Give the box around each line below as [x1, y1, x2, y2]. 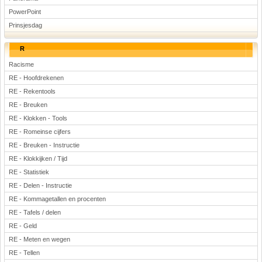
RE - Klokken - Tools [9, 115, 67, 122]
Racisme [9, 61, 34, 68]
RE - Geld [9, 222, 37, 229]
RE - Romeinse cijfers [9, 128, 71, 135]
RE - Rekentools [9, 88, 56, 95]
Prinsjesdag [9, 22, 42, 29]
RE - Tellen [9, 249, 40, 256]
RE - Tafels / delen [9, 209, 61, 216]
